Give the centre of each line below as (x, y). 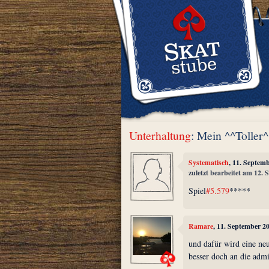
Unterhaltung (160, 135)
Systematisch (209, 163)
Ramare (201, 226)
